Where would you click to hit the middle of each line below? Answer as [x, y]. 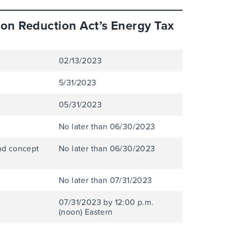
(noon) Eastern [86, 212]
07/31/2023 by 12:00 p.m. [106, 202]
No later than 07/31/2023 [106, 180]
